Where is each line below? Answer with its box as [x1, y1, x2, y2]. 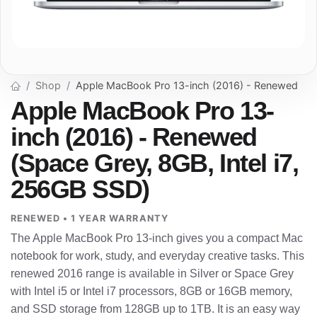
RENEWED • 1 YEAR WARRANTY [11, 213, 168, 224]
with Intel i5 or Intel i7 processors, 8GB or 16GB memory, [11, 285, 292, 298]
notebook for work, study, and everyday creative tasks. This [11, 250, 304, 263]
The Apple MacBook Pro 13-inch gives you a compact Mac [11, 232, 303, 245]
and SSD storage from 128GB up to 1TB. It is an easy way [11, 303, 300, 316]
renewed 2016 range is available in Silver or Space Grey [11, 267, 294, 280]
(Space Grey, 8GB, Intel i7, [11, 149, 299, 178]
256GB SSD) [11, 175, 149, 204]
